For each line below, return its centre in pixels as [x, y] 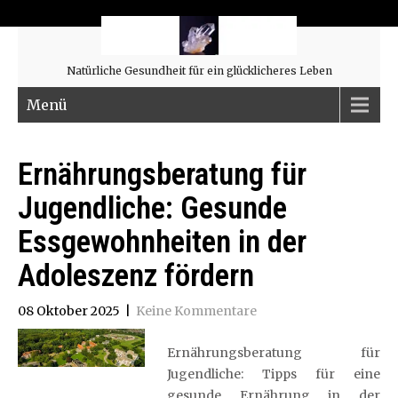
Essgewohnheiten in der [162, 242]
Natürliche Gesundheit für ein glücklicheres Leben [199, 71]
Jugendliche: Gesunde [152, 208]
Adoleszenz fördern [136, 276]
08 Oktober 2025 [69, 311]
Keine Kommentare [196, 311]
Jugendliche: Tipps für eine [273, 374]
